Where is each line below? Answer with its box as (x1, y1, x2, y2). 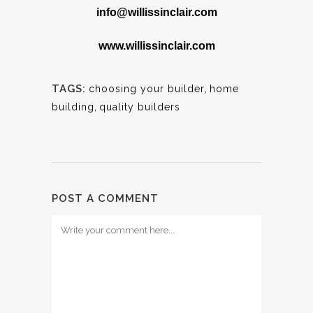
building (52, 101, 94, 112)
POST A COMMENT (52, 191, 159, 205)
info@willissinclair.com (96, 6, 217, 18)
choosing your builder (89, 82, 205, 94)
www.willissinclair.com (98, 39, 215, 52)
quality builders (99, 101, 180, 112)
